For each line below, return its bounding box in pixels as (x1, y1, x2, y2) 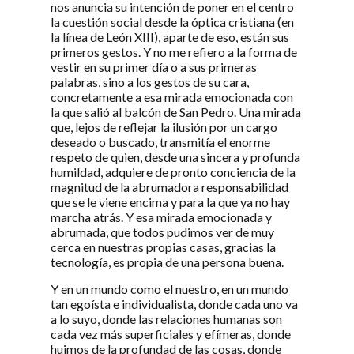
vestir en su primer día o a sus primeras (51, 59, 257, 75)
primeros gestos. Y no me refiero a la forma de (51, 44, 297, 60)
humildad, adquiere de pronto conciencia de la (51, 164, 296, 180)
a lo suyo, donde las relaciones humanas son (51, 311, 282, 326)
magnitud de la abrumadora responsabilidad (51, 179, 288, 195)
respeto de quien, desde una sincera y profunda (51, 149, 300, 165)
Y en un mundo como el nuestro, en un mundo (51, 281, 288, 296)
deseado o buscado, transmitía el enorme (51, 134, 270, 150)
